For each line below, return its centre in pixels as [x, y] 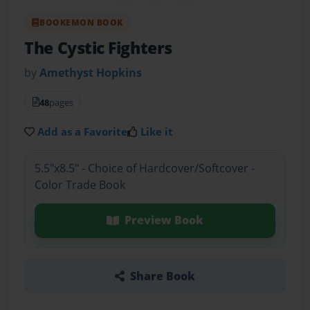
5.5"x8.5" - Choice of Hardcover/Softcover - [144, 168]
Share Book [162, 276]
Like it [157, 131]
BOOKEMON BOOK [81, 22]
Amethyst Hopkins [91, 72]
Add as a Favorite [83, 131]
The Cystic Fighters [98, 48]
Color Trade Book [80, 185]
